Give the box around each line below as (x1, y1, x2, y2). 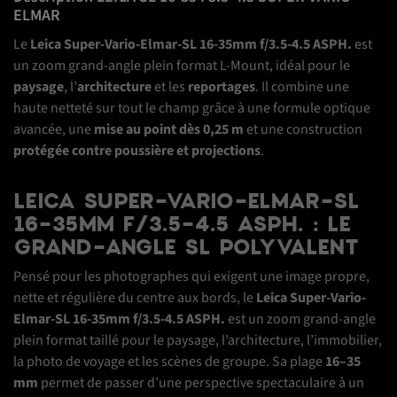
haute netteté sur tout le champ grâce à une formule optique (13, 98, 370, 119)
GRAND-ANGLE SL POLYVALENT (13, 232, 359, 262)
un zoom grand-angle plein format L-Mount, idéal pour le (13, 56, 350, 76)
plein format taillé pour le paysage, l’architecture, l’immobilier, (13, 331, 382, 351)
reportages (188, 77, 255, 97)
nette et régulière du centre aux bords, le (13, 288, 256, 308)
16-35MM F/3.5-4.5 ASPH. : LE (13, 209, 351, 239)
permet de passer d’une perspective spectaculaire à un (38, 373, 364, 393)
